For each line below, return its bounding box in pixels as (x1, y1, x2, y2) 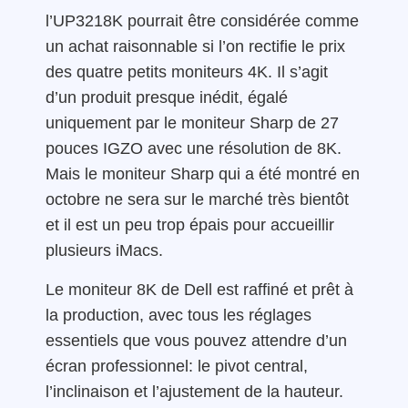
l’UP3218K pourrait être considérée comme (46, 12, 359, 31)
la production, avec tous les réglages (46, 305, 311, 324)
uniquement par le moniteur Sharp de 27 (46, 114, 339, 133)
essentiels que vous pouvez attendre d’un (46, 331, 347, 350)
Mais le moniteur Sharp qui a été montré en (46, 165, 360, 184)
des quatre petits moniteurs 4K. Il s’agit (46, 63, 328, 82)
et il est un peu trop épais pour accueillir (46, 216, 334, 235)
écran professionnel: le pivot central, (46, 356, 308, 375)
